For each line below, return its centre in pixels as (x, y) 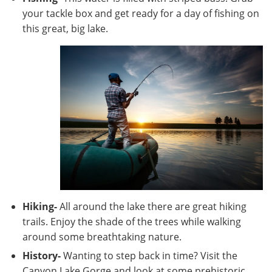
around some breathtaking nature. (102, 237)
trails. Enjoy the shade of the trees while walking (132, 222)
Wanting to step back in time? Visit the (149, 256)
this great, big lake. (65, 29)
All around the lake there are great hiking (152, 206)
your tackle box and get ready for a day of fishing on (141, 13)
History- (42, 256)
